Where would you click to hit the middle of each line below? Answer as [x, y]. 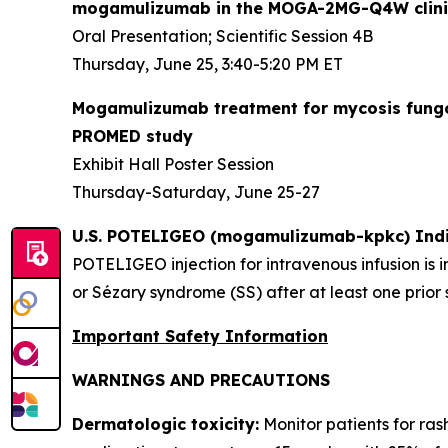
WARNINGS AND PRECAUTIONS [201, 380]
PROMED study [132, 136]
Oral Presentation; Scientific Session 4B [222, 36]
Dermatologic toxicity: [165, 424]
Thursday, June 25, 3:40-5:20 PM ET [207, 64]
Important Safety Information [200, 336]
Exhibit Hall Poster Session [173, 164]
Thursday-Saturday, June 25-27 [196, 192]
